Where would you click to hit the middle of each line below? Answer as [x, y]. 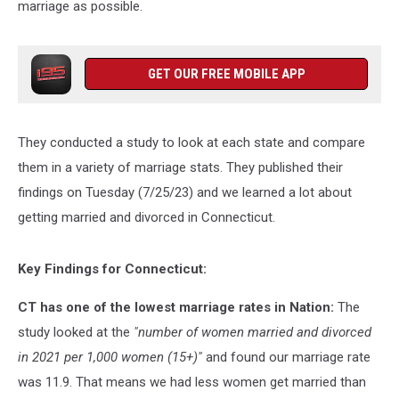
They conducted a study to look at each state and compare [191, 142]
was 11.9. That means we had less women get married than [192, 382]
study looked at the [76, 332]
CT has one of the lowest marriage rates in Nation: [176, 307]
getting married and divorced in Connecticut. [147, 217]
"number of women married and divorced [252, 332]
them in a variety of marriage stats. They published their [180, 167]
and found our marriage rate [286, 357]
